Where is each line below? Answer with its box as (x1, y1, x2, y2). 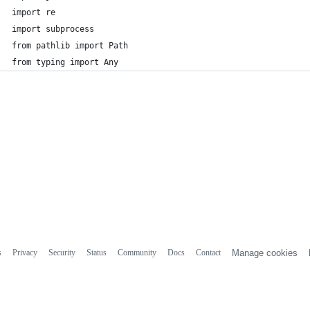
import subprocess (12, 24, 94, 34)
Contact (195, 247, 221, 257)
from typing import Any (12, 57, 118, 67)
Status (86, 247, 107, 257)
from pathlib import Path (12, 41, 128, 51)
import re (12, 8, 55, 17)
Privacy (12, 247, 37, 257)
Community (117, 247, 156, 257)
